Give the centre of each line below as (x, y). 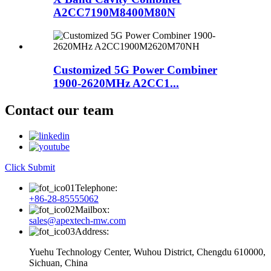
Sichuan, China (58, 263)
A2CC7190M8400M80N (114, 12)
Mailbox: (92, 209)
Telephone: (96, 188)
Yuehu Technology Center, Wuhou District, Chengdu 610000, (147, 252)
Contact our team (59, 110)
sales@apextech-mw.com (77, 220)
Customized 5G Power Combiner (135, 70)
